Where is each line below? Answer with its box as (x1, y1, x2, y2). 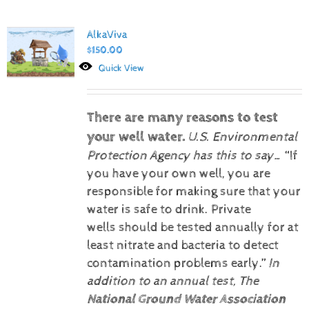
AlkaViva (86, 28, 128, 41)
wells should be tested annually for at (86, 219, 299, 235)
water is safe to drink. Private (86, 201, 251, 217)
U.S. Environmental (187, 129, 297, 145)
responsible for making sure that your (86, 183, 301, 199)
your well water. (86, 128, 186, 145)
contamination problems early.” (86, 255, 266, 271)
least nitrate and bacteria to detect (86, 237, 279, 253)
